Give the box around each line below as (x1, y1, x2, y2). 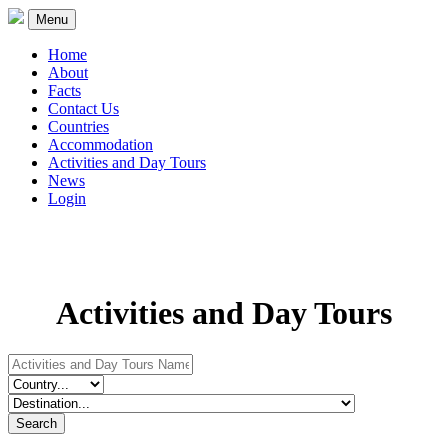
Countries (48, 118, 109, 135)
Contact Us (48, 100, 119, 117)
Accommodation (48, 136, 153, 153)
